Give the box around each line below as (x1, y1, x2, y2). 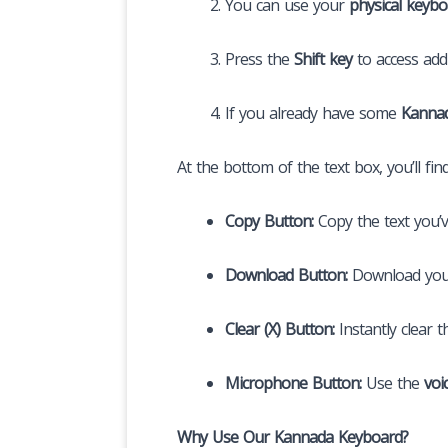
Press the (225, 47, 294, 70)
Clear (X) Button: (225, 317, 334, 340)
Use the (361, 371, 424, 394)
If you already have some (225, 101, 401, 124)
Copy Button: (225, 209, 313, 232)
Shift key (294, 47, 352, 70)
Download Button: (225, 263, 347, 286)
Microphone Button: (225, 371, 361, 394)
